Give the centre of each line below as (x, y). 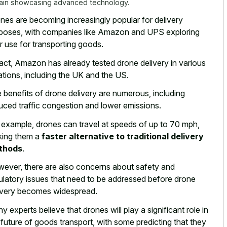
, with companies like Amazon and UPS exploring (110, 32)
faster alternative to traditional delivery (123, 136)
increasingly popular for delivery (125, 20)
